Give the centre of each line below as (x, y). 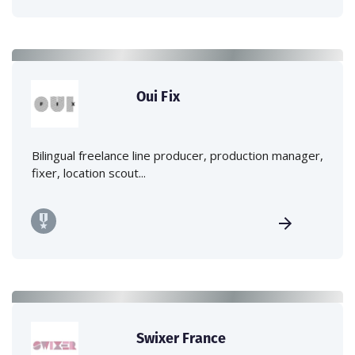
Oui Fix (158, 97)
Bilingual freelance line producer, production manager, (177, 156)
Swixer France (181, 338)
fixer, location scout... (89, 173)
